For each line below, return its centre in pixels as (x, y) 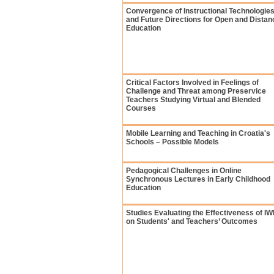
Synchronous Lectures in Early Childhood (198, 179)
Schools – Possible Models (172, 142)
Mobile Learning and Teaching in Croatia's (198, 133)
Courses (141, 108)
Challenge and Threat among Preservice (196, 91)
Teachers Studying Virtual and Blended (193, 100)
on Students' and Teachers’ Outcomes (192, 221)
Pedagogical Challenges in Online (184, 171)
